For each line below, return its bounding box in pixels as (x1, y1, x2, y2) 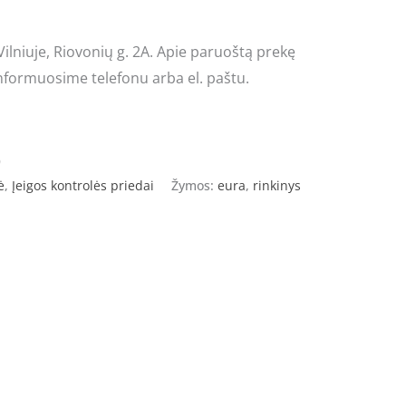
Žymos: (171, 176, 217, 194)
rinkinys (253, 176, 301, 194)
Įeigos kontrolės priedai (12, 176, 154, 194)
